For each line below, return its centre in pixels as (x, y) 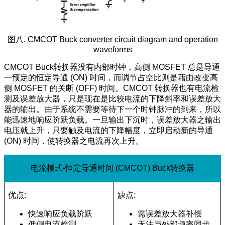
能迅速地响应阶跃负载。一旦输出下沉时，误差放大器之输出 (113, 120)
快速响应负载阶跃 (61, 214)
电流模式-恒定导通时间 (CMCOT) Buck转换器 (113, 168)
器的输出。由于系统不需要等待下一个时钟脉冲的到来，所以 (113, 109)
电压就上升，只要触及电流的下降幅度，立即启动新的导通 (108, 131)
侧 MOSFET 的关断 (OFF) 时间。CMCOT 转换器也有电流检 (111, 88)
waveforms (113, 50)
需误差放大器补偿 (170, 214)
